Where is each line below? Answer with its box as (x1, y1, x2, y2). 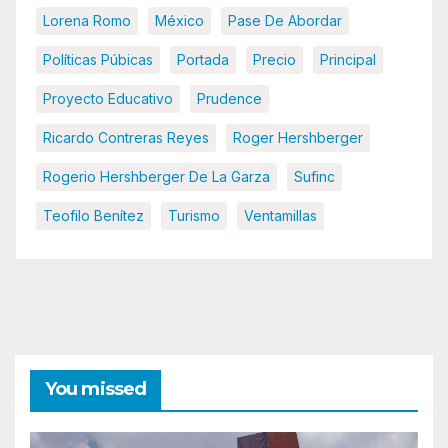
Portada (177, 51, 229, 69)
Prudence (197, 90, 262, 108)
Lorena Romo (43, 12, 131, 30)
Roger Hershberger (233, 129, 363, 147)
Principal (320, 51, 376, 69)
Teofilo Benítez (43, 207, 144, 225)
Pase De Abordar (228, 12, 342, 30)
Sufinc (294, 168, 335, 186)
